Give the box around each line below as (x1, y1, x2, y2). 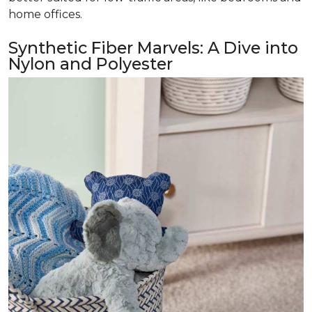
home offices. (8, 8, 82, 21)
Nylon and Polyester (8, 54, 173, 74)
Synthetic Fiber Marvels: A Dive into (8, 38, 298, 58)
